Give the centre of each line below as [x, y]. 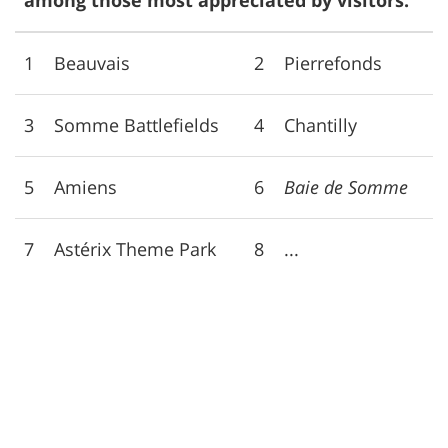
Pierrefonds [333, 63]
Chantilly [320, 125]
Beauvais [92, 63]
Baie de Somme [346, 187]
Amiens [85, 187]
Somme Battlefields [136, 125]
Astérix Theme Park [135, 249]
